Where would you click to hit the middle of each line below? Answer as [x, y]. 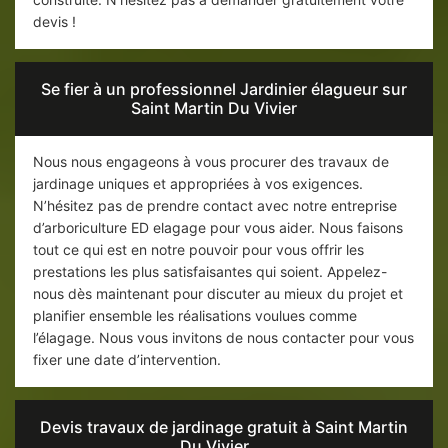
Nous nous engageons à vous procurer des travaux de [211, 162]
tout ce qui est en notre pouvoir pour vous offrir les [198, 250]
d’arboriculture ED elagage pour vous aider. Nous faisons [218, 228]
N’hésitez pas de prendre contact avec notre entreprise [215, 206]
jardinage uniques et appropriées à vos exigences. [198, 184]
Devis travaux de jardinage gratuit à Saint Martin [224, 427]
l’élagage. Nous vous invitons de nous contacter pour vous [223, 338]
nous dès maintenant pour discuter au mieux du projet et [218, 294]
